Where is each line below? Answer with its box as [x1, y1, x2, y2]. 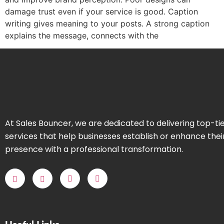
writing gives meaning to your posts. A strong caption [5, 18, 209, 28]
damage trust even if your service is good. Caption [5, 6, 198, 16]
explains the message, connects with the [5, 30, 158, 40]
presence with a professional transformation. [5, 143, 183, 155]
